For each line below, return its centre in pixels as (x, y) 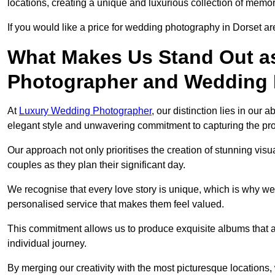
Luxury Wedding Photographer (85, 111)
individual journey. (47, 244)
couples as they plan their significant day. (96, 165)
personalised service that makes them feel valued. (116, 204)
